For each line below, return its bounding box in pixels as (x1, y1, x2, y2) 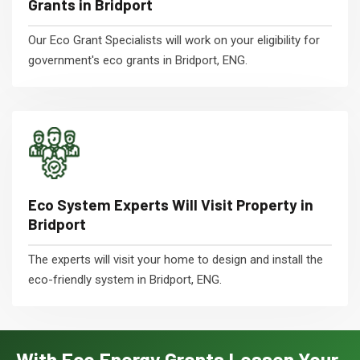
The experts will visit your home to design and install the (28, 252, 323, 267)
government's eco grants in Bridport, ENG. (28, 53, 247, 67)
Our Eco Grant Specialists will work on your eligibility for (28, 33, 320, 47)
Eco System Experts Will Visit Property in (28, 195, 313, 214)
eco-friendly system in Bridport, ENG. (28, 272, 222, 287)
